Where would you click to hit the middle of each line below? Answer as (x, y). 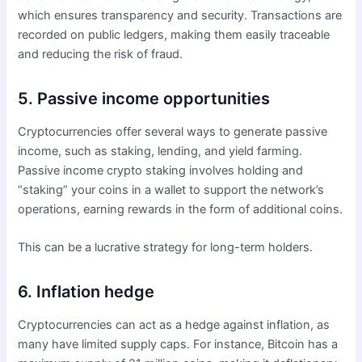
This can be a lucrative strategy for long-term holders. (166, 248)
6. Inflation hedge (86, 292)
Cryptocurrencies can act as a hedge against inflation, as (174, 325)
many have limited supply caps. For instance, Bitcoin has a (178, 345)
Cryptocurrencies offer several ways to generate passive (173, 131)
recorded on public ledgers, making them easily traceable (174, 34)
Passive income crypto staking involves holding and (161, 170)
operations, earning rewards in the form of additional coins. (181, 209)
